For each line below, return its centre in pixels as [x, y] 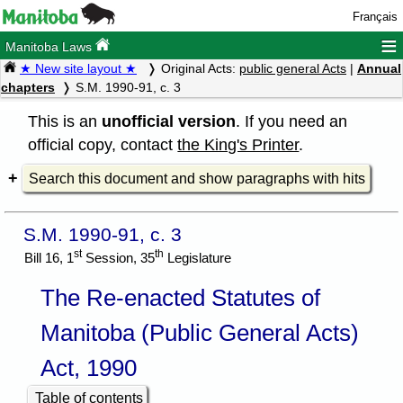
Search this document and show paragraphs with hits [197, 178]
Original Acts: [200, 69]
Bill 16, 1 [49, 258]
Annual [379, 69]
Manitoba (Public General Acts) [199, 332]
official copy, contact [103, 144]
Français [375, 17]
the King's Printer [238, 144]
